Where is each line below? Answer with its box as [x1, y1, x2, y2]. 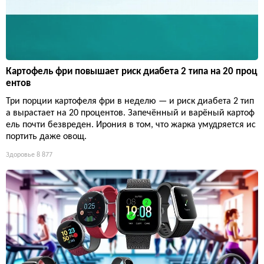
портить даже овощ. [6, 131, 87, 141]
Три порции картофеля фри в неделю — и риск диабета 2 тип [6, 96, 254, 106]
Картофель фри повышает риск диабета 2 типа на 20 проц [6, 66, 258, 77]
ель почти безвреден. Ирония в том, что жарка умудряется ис [6, 120, 256, 130]
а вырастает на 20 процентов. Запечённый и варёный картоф [6, 108, 255, 118]
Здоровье [6, 151, 35, 159]
